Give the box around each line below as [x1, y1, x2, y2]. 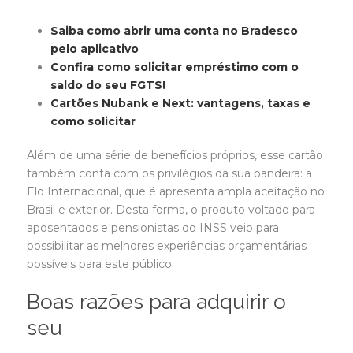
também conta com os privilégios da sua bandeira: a [27, 165, 312, 180]
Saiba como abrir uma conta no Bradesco [50, 23, 298, 38]
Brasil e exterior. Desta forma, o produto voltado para [27, 202, 315, 217]
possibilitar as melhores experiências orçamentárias [27, 238, 307, 253]
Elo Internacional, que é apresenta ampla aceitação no [27, 184, 325, 199]
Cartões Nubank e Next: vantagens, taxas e [50, 95, 310, 110]
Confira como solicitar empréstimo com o [50, 59, 299, 74]
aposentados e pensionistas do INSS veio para [27, 220, 279, 235]
